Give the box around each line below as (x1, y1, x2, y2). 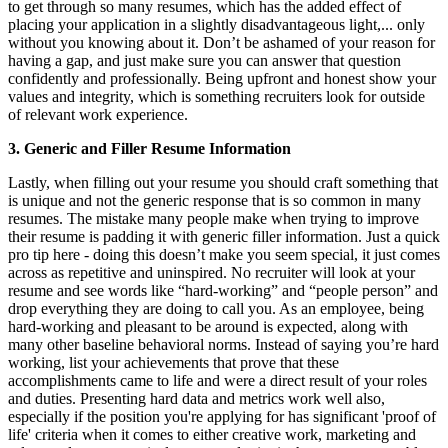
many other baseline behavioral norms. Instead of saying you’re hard (8, 335, 439, 353)
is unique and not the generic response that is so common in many (8, 191, 421, 209)
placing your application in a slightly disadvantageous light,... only (8, 15, 425, 33)
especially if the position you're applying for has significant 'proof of (8, 407, 436, 425)
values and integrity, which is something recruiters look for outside (8, 87, 425, 105)
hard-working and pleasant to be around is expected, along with (8, 317, 408, 335)
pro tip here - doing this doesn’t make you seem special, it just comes (8, 245, 440, 263)
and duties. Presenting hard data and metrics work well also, (8, 389, 385, 407)
